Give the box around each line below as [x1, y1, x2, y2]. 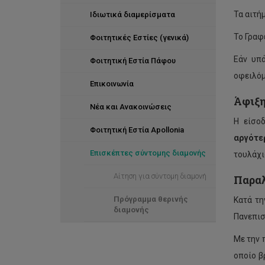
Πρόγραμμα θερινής [114, 195, 188, 203]
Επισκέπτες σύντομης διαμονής [90, 148, 206, 157]
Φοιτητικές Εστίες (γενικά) [90, 33, 189, 42]
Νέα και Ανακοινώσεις [90, 102, 172, 111]
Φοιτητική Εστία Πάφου [90, 56, 176, 65]
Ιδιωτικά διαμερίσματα [90, 10, 175, 19]
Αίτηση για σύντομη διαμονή [114, 172, 206, 180]
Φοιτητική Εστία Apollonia [90, 125, 184, 134]
